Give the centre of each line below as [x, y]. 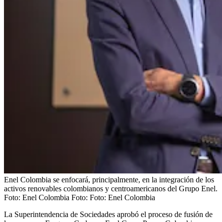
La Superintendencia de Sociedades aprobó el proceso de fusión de [108, 214]
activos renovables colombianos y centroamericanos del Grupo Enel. [111, 188]
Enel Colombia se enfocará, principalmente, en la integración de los [109, 179]
